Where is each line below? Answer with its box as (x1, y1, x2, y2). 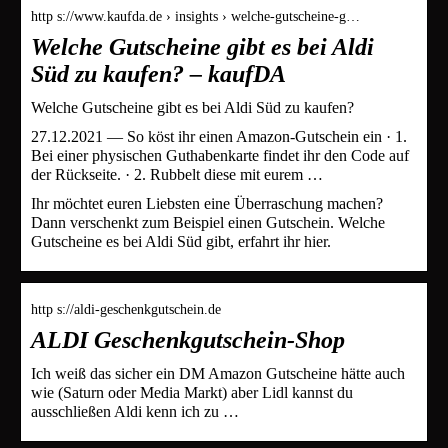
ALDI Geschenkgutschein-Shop (31, 326, 345, 353)
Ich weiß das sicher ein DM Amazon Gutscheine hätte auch (31, 364, 405, 382)
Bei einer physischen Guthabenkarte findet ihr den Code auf (31, 146, 409, 164)
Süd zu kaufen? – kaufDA (31, 60, 286, 87)
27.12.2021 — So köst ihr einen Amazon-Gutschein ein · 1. (31, 127, 407, 145)
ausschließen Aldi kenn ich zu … (31, 402, 239, 420)
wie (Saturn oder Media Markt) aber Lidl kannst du (31, 383, 353, 401)
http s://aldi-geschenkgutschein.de (31, 301, 221, 317)
